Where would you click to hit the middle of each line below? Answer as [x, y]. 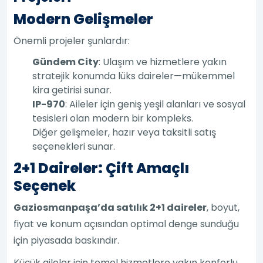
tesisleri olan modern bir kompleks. [113, 118]
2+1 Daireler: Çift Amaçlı [102, 168]
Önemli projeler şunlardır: [72, 41]
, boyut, [223, 207]
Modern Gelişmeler [84, 19]
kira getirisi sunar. [72, 90]
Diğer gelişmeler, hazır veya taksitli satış [124, 132]
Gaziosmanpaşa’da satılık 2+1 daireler [110, 207]
